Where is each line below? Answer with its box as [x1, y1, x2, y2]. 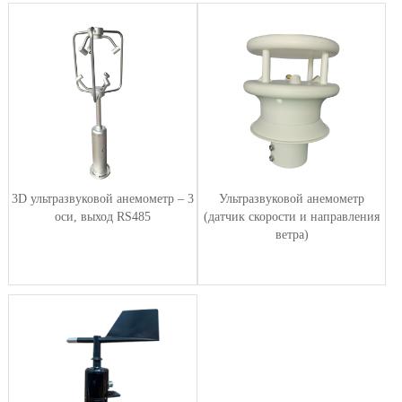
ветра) [275, 228, 309, 242]
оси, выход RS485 [54, 210, 151, 224]
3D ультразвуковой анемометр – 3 [11, 192, 194, 206]
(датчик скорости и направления [204, 210, 380, 224]
